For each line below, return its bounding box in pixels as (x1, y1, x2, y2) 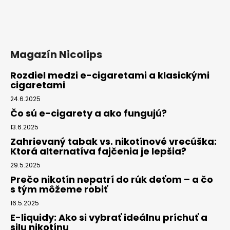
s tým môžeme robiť (10, 182, 108, 196)
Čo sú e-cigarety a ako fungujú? (10, 106, 167, 120)
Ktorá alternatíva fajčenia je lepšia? (10, 144, 186, 158)
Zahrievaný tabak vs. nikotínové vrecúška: (10, 135, 217, 148)
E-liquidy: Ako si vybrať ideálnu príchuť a (10, 210, 207, 224)
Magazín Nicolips (10, 47, 102, 62)
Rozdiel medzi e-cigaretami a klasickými (10, 68, 209, 82)
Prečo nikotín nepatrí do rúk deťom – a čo (10, 172, 213, 186)
